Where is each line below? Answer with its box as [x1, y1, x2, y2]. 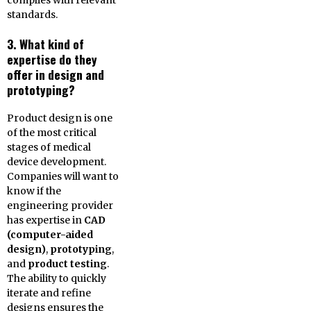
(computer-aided [7, 228, 93, 241]
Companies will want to [7, 170, 119, 183]
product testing [28, 258, 107, 270]
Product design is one [7, 112, 112, 124]
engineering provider [7, 199, 113, 212]
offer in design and [7, 65, 104, 83]
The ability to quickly [7, 272, 106, 285]
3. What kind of [7, 35, 84, 53]
